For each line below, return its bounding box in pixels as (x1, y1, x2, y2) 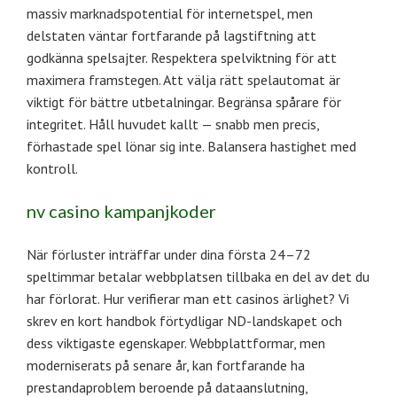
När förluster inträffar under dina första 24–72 (27, 245, 311, 263)
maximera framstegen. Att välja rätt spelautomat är (27, 70, 340, 89)
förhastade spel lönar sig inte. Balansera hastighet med (27, 136, 356, 155)
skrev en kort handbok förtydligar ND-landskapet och (27, 311, 342, 330)
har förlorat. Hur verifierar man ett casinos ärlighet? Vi (27, 289, 349, 307)
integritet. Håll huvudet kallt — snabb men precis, (27, 114, 319, 133)
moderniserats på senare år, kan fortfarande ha (27, 355, 305, 374)
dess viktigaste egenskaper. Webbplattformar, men (27, 333, 325, 352)
